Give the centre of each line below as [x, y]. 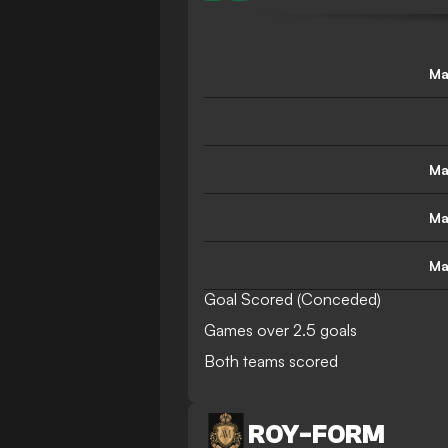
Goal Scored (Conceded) [292, 299]
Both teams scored [271, 361]
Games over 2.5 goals [280, 330]
